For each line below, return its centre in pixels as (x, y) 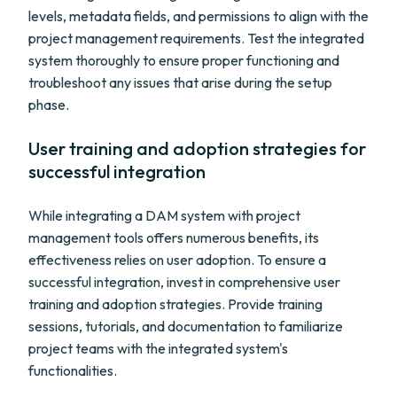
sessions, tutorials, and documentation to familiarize (186, 326)
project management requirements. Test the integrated (196, 38)
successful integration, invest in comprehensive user (184, 282)
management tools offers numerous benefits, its (174, 237)
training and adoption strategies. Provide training (175, 304)
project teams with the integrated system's (158, 348)
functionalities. (73, 370)
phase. (49, 105)
